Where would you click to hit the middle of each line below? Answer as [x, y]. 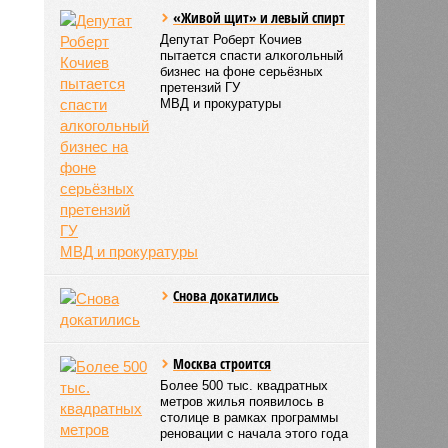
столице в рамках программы [249, 417]
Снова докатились [226, 295]
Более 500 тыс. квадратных [244, 385]
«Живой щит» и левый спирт [259, 17]
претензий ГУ [200, 87]
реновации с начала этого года [254, 433]
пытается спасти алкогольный [252, 55]
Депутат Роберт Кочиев [231, 39]
